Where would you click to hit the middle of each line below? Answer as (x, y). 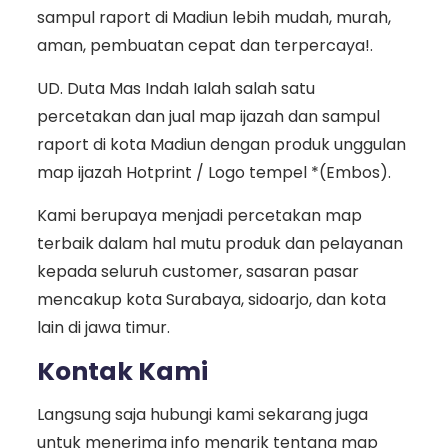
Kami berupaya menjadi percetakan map (199, 216)
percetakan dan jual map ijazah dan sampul (208, 117)
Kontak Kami (122, 372)
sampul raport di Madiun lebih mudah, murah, (213, 18)
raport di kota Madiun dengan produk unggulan (221, 145)
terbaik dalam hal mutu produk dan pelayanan (219, 244)
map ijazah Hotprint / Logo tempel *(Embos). (213, 173)
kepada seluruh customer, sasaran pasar (197, 272)
